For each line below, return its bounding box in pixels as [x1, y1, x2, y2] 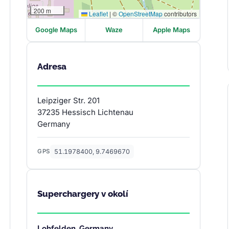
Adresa [37, 61, 66, 72]
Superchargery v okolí [37, 188, 128, 199]
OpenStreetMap [119, 9, 163, 18]
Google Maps [35, 26, 77, 34]
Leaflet [87, 9, 108, 18]
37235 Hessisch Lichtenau [37, 107, 134, 117]
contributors [163, 9, 197, 18]
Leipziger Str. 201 [37, 95, 100, 105]
